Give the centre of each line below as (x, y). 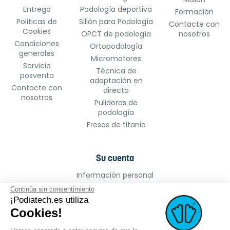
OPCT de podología (116, 34)
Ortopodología (116, 46)
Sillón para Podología (116, 22)
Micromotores (116, 59)
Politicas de (37, 22)
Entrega (37, 9)
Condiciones (37, 44)
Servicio (37, 66)
